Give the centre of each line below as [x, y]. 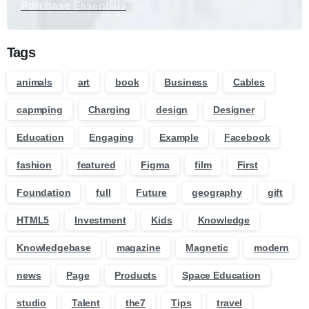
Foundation [44, 193]
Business [186, 82]
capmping [40, 110]
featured [96, 165]
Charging [109, 110]
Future [151, 193]
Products [136, 276]
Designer [234, 110]
